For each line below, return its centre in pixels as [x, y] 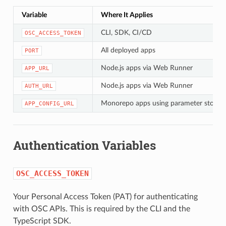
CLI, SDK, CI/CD [126, 32]
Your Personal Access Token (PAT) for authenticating [105, 196]
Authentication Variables [84, 145]
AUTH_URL [39, 86]
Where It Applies [127, 15]
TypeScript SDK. [42, 221]
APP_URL [37, 68]
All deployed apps [128, 50]
